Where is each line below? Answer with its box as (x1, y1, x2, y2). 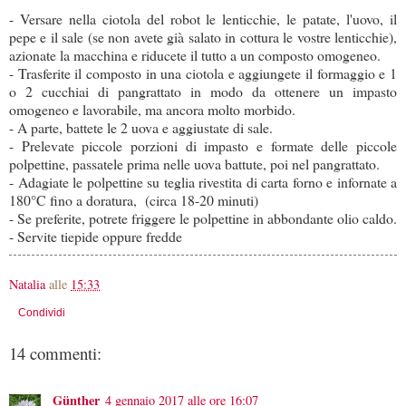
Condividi (18, 306, 65, 320)
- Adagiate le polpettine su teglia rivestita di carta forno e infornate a (9, 172, 397, 192)
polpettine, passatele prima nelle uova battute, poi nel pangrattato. (9, 154, 380, 174)
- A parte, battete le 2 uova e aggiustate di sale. (9, 118, 273, 138)
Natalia (9, 275, 45, 294)
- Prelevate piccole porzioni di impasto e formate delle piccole (9, 136, 397, 156)
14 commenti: (9, 341, 101, 364)
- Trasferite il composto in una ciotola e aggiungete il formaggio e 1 (9, 63, 397, 83)
